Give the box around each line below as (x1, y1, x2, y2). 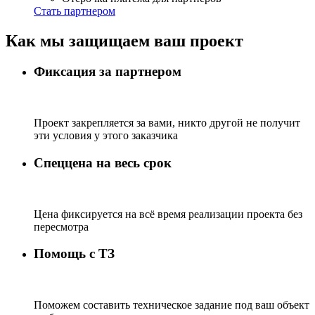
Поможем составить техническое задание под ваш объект (34, 299, 309, 311)
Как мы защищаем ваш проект (6, 31, 243, 50)
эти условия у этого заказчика (34, 129, 178, 142)
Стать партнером (34, 4, 115, 17)
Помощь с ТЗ (34, 246, 115, 262)
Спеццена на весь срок (34, 155, 172, 170)
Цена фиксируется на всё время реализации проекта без (34, 207, 302, 220)
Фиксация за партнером (34, 64, 181, 79)
